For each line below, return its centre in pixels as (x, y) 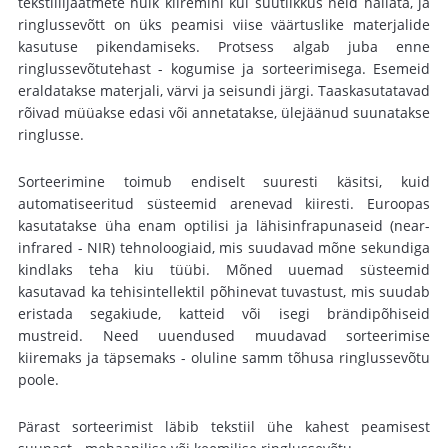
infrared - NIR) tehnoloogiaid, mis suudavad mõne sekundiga (224, 247)
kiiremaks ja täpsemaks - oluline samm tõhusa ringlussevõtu (224, 357)
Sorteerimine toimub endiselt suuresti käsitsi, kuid (224, 181)
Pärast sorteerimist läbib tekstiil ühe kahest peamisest (224, 426)
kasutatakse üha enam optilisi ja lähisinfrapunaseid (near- (224, 225)
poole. (38, 379)
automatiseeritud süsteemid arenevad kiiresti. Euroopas (224, 203)
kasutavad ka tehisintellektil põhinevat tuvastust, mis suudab (224, 291)
